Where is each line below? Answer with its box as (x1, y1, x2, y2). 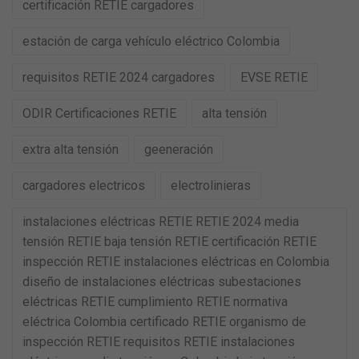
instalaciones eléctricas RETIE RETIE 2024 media (22, 214, 299, 229)
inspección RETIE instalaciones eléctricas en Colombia (22, 254, 329, 269)
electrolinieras (171, 178, 251, 193)
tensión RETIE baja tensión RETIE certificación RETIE (22, 234, 317, 249)
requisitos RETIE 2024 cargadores (22, 70, 215, 85)
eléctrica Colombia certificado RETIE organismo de (22, 314, 306, 329)
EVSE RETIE (240, 70, 308, 85)
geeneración (144, 142, 213, 157)
